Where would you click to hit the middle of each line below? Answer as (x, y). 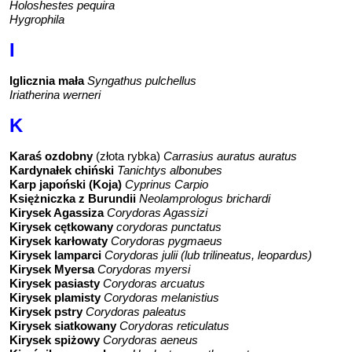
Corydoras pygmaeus (167, 240)
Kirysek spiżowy (55, 339)
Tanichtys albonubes (170, 170)
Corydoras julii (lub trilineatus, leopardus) (208, 255)
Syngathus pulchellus (142, 80)
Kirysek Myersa (52, 269)
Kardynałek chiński (62, 170)
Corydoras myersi (144, 269)
